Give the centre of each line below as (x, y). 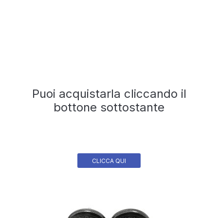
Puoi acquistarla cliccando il (109, 93)
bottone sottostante (109, 107)
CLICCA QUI (109, 161)
